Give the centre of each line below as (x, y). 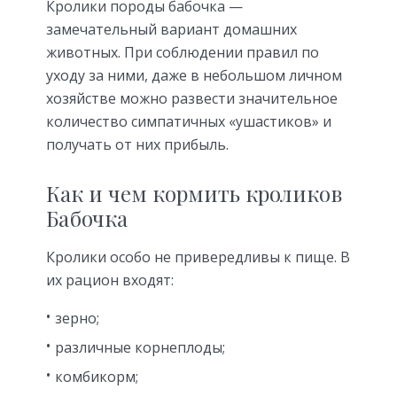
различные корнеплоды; (140, 348)
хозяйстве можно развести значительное (192, 98)
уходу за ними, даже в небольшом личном (194, 75)
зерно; (77, 319)
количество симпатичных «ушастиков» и (189, 121)
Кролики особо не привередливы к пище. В (198, 257)
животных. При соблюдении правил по (183, 52)
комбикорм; (97, 377)
